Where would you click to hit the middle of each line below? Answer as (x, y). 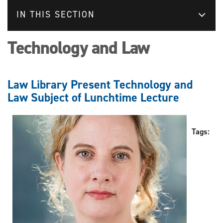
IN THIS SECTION (56, 14)
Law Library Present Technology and (100, 84)
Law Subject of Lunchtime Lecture (93, 97)
